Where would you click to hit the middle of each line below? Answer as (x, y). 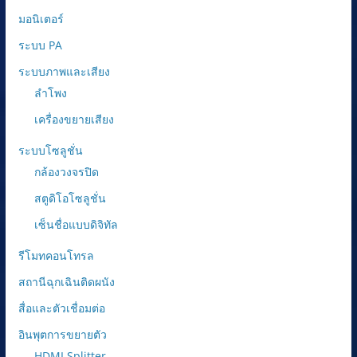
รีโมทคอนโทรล (56, 255)
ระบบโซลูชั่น (50, 150)
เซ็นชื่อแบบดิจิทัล (76, 224)
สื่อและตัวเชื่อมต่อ (61, 308)
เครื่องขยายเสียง (74, 119)
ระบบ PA (40, 45)
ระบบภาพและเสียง (64, 71)
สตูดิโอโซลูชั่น (70, 198)
